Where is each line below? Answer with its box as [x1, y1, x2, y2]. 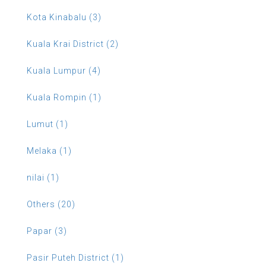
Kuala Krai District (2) [27, 39, 119, 49]
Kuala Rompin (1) [27, 93, 102, 102]
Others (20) [27, 199, 75, 209]
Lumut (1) [27, 119, 68, 129]
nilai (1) [27, 173, 59, 182]
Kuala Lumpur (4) [27, 66, 101, 75]
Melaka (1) [27, 146, 72, 156]
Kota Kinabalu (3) [27, 12, 102, 22]
